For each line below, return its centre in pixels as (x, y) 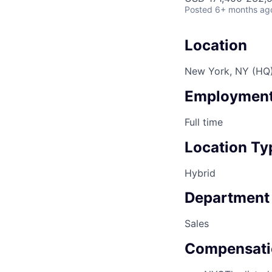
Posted (199, 9)
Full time (204, 122)
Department (227, 198)
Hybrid (200, 173)
